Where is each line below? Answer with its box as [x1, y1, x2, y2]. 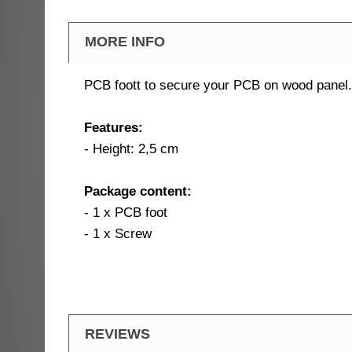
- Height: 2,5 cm [84, 141, 178, 156]
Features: [84, 120, 143, 135]
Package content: [84, 184, 192, 199]
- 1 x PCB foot [84, 205, 167, 220]
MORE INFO [85, 34, 165, 49]
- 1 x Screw [84, 226, 152, 241]
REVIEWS [85, 326, 150, 342]
